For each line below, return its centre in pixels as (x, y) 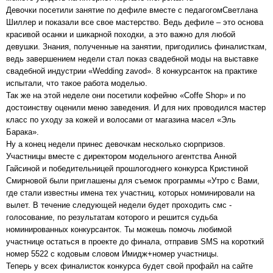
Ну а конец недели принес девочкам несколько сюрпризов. (116, 144)
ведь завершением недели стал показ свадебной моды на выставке (132, 58)
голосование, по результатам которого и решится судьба (112, 217)
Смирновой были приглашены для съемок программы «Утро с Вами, (133, 180)
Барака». (23, 132)
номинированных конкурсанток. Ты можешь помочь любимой (119, 229)
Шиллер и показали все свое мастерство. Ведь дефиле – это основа (135, 22)
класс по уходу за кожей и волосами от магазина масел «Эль (121, 119)
